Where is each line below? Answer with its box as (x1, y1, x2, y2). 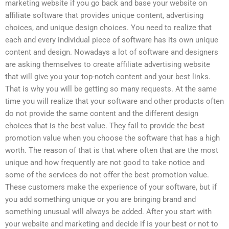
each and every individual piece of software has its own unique (5, 35, 218, 44)
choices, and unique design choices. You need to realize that (5, 22, 212, 32)
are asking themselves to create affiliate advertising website (5, 59, 210, 69)
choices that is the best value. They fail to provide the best (5, 121, 204, 130)
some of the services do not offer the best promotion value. (5, 170, 209, 179)
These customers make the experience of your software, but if (5, 182, 217, 192)
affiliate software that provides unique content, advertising (5, 10, 203, 20)
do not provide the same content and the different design (5, 108, 198, 118)
